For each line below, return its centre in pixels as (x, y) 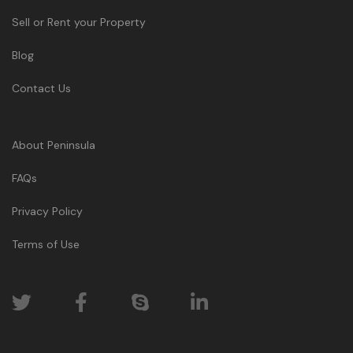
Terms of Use (46, 244)
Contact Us (41, 88)
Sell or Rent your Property (79, 22)
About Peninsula (54, 145)
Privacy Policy (47, 211)
